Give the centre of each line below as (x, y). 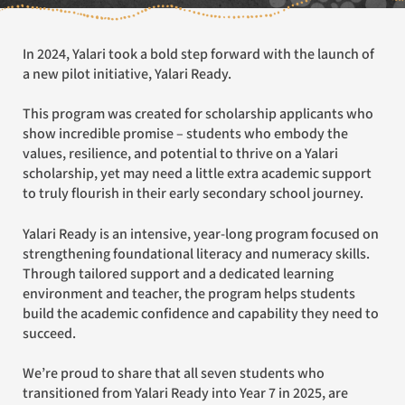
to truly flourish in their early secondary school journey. (193, 194)
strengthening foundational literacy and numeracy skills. (196, 254)
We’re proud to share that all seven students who (28, 374)
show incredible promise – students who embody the (185, 135)
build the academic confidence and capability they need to (201, 314)
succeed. (49, 334)
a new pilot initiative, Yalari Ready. (127, 75)
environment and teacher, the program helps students (189, 294)
